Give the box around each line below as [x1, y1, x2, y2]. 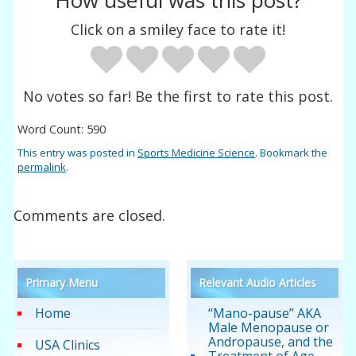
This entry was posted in [17, 145, 138, 160]
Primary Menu [25, 275, 99, 291]
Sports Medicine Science [137, 145, 256, 160]
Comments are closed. [14, 206, 166, 226]
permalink [17, 159, 67, 174]
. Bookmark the [255, 145, 328, 160]
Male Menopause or [207, 319, 329, 337]
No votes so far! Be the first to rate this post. [23, 86, 333, 106]
